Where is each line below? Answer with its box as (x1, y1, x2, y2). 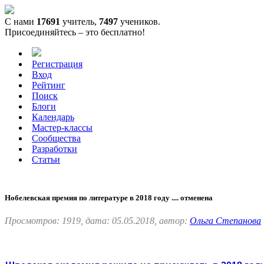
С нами (5, 16, 37, 27)
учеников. (118, 16, 160, 27)
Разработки (32, 144, 77, 154)
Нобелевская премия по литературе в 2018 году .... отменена (5, 193, 213, 203)
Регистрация (32, 59, 82, 69)
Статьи (32, 154, 60, 164)
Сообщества (32, 133, 81, 143)
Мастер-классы (32, 123, 93, 133)
